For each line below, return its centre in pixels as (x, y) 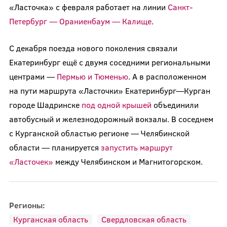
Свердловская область (144, 219)
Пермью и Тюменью (92, 76)
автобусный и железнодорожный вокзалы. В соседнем (111, 119)
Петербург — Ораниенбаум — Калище (80, 21)
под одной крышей (116, 104)
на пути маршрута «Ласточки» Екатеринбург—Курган (109, 90)
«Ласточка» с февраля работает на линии (88, 7)
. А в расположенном (167, 76)
